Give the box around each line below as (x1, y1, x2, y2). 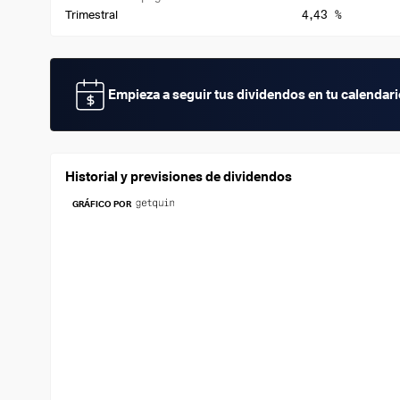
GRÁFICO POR (72, 198, 131, 209)
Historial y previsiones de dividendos (65, 169, 292, 185)
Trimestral (65, 7, 118, 21)
